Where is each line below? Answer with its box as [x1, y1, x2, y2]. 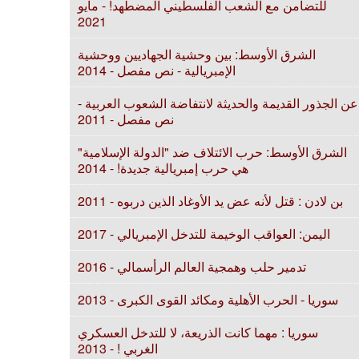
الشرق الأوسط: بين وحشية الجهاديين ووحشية [78, 45, 316, 63]
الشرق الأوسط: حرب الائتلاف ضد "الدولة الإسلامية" [78, 143, 347, 161]
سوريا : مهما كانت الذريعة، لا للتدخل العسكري [78, 323, 318, 341]
